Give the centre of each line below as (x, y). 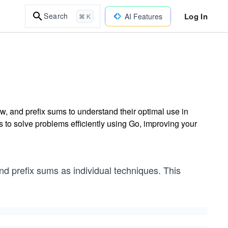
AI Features (143, 16)
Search (56, 16)
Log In (196, 16)
